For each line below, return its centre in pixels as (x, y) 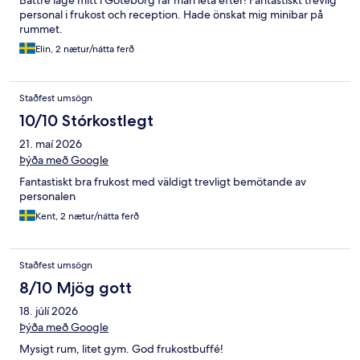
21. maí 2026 (51, 144)
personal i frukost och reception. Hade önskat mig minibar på (171, 15)
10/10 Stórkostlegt (86, 121)
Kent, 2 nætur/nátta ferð (87, 217)
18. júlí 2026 (49, 311)
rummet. (41, 29)
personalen (47, 196)
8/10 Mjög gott (76, 288)
